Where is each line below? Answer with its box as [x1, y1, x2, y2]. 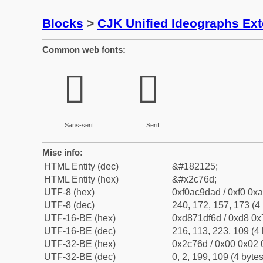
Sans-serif [64, 122, 94, 129]
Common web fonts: [42, 45, 126, 55]
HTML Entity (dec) [44, 161, 119, 171]
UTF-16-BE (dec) [44, 226, 116, 236]
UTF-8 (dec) [44, 200, 95, 210]
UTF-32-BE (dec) [44, 252, 116, 262]
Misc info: [42, 147, 83, 157]
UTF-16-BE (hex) [44, 213, 116, 223]
